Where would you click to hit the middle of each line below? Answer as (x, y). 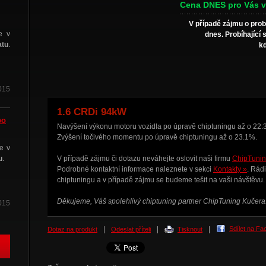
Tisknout (190, 229)
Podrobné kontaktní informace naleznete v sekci (135, 169)
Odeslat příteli (131, 229)
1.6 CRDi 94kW (92, 112)
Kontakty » (230, 169)
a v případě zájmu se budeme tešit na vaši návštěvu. (180, 180)
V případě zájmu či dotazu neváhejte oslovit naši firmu (145, 159)
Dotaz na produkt (72, 229)
